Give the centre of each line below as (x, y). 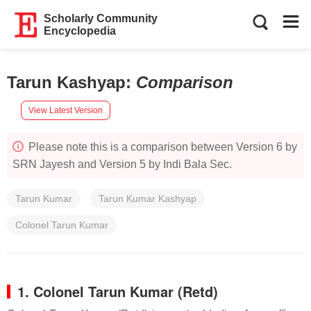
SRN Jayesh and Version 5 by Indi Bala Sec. (122, 164)
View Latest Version (66, 110)
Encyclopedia (80, 31)
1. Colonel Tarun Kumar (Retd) (118, 291)
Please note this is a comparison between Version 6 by (161, 147)
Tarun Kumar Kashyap (148, 199)
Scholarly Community (101, 18)
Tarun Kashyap (66, 82)
